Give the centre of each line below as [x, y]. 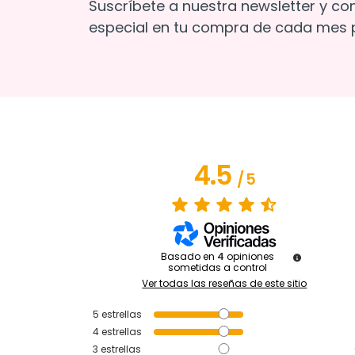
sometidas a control [217, 268]
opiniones [250, 257]
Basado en [189, 257]
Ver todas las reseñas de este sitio [225, 284]
